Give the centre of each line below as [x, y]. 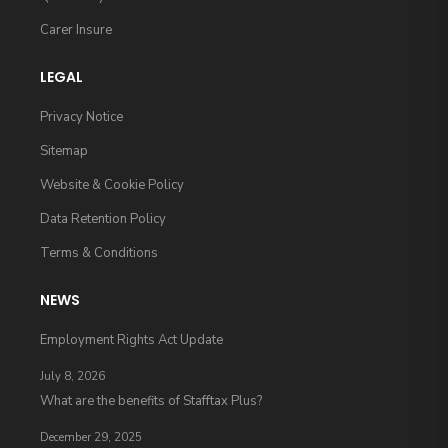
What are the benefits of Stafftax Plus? [151, 401]
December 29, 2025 [91, 438]
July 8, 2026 [72, 377]
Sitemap [64, 151]
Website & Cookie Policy [112, 185]
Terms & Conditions [99, 253]
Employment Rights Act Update [131, 340]
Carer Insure [76, 30]
